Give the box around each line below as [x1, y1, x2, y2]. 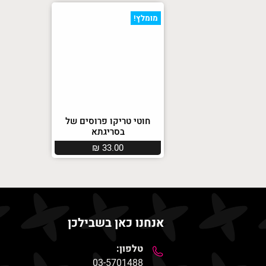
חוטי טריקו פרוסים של [65, 114, 151, 128]
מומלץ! [134, 12, 158, 24]
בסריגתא [91, 125, 125, 138]
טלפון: [116, 241, 143, 256]
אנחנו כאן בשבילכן [68, 214, 164, 232]
